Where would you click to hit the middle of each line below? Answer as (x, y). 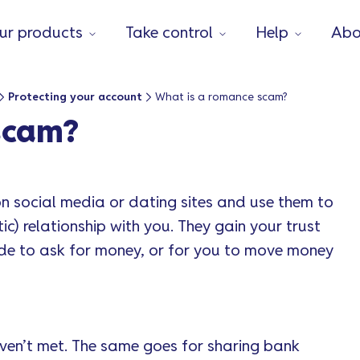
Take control (169, 33)
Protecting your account (75, 97)
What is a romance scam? (221, 97)
